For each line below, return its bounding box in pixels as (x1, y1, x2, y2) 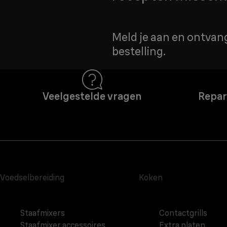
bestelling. (112, 44, 166, 59)
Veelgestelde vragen (43, 90, 141, 103)
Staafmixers (20, 208, 65, 218)
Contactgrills (159, 208, 207, 218)
